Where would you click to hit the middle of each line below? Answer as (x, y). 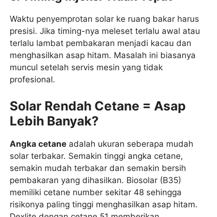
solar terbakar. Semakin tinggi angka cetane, (96, 156)
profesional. (32, 80)
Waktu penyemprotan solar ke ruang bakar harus (104, 19)
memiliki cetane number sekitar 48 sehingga (96, 192)
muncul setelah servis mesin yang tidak (86, 68)
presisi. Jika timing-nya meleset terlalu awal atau (105, 31)
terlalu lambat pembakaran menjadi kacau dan (101, 43)
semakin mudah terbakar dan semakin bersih (98, 168)
